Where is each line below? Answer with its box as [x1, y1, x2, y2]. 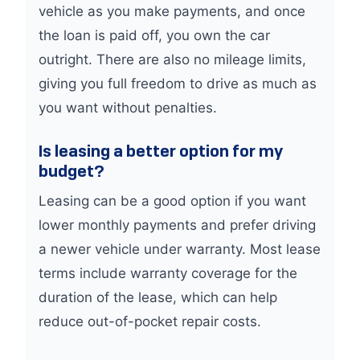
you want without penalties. [39, 100, 217, 116]
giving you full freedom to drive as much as [39, 76, 317, 92]
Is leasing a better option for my [39, 140, 283, 162]
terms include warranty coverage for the [39, 265, 297, 281]
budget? [39, 160, 104, 182]
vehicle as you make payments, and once [39, 3, 305, 19]
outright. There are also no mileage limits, [39, 51, 306, 67]
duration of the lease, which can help [39, 289, 277, 305]
